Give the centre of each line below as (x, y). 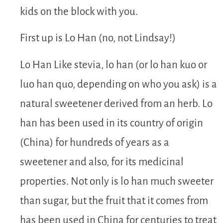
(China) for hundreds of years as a (95, 142)
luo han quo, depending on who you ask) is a (118, 84)
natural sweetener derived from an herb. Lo (116, 104)
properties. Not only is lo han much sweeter (117, 181)
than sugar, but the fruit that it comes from (114, 201)
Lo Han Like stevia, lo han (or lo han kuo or (113, 65)
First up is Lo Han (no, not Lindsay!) (98, 38)
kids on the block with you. (79, 11)
